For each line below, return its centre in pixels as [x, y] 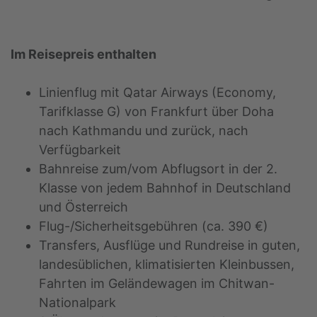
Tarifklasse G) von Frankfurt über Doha [156, 112]
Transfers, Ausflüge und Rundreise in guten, [169, 246]
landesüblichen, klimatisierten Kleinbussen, [167, 265]
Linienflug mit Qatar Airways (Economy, [157, 93]
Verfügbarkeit [80, 150]
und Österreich [83, 207]
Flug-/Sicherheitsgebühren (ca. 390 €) [154, 226]
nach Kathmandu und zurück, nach [144, 131]
